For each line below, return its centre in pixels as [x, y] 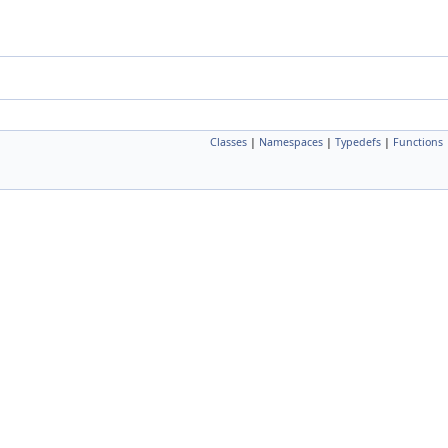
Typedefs [358, 142]
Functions [418, 142]
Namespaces [291, 142]
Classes [228, 142]
